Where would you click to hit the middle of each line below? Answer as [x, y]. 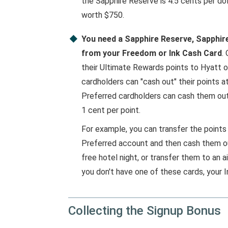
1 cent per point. [111, 110]
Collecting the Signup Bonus [145, 211]
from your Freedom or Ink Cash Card [151, 53]
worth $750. [103, 15]
